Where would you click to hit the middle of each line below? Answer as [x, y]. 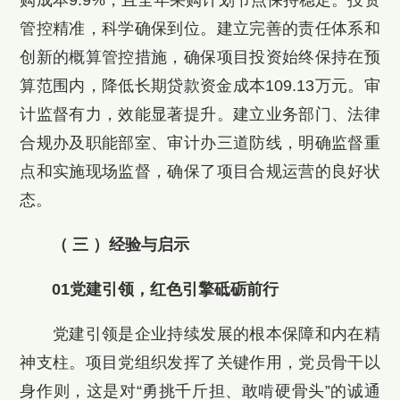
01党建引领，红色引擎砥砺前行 [166, 289]
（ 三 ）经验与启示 [121, 244]
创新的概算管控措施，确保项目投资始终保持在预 [200, 57]
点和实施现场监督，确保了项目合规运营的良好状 [200, 171]
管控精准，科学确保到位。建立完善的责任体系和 [200, 28]
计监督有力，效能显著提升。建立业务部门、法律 [200, 114]
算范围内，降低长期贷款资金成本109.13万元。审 [200, 85]
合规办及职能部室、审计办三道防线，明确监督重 [200, 142]
